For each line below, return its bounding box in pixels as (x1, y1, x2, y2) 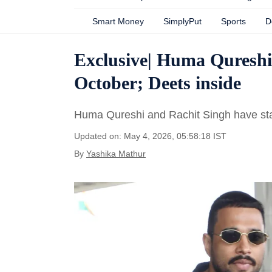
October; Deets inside (74, 73, 241, 93)
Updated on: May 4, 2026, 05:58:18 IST (74, 131, 226, 141)
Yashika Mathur (86, 149, 146, 158)
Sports (221, 16, 246, 26)
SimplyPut (163, 16, 202, 26)
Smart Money (92, 16, 144, 26)
